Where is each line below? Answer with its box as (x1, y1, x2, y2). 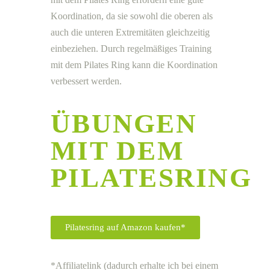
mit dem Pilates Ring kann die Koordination (51, 60, 218, 70)
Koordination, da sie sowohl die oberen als (51, 11, 213, 21)
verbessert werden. (51, 76, 122, 86)
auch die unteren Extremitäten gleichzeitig (51, 27, 210, 37)
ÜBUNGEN (51, 108, 197, 139)
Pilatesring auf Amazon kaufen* (65, 222, 186, 232)
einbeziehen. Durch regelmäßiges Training (51, 43, 212, 54)
